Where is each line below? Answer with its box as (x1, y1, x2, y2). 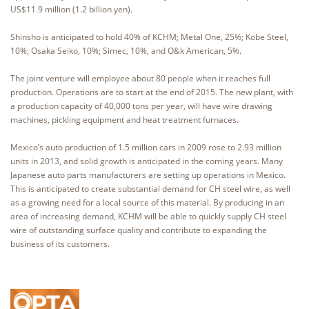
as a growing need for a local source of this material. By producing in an (10, 196, 284, 208)
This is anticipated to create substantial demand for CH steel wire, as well (10, 182, 290, 195)
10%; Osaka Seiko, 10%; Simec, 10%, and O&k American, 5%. (10, 44, 241, 57)
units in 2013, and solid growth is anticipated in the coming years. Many (10, 154, 283, 167)
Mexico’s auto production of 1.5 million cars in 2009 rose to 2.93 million (10, 141, 281, 153)
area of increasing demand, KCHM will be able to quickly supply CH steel (10, 210, 286, 222)
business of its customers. (10, 237, 110, 250)
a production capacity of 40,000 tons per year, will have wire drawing (10, 99, 272, 112)
